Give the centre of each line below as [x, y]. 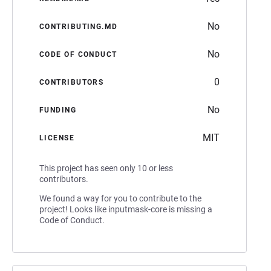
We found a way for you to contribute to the [120, 198]
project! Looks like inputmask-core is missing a [126, 209]
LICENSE [57, 138]
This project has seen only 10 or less [106, 168]
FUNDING [58, 110]
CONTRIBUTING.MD [79, 26]
